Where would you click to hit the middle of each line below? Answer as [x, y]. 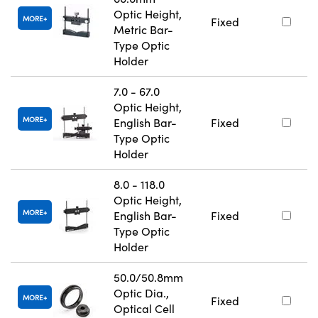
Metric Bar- [143, 29]
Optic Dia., [141, 292]
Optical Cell [144, 308]
